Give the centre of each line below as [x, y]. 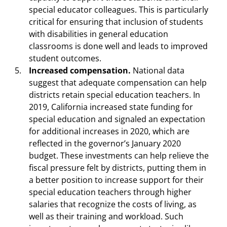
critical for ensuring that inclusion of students [116, 22]
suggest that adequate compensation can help [118, 82]
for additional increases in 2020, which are [109, 131]
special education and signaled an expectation [117, 119]
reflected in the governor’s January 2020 [105, 143]
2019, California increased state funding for [111, 107]
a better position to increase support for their [116, 180]
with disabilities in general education [99, 34]
